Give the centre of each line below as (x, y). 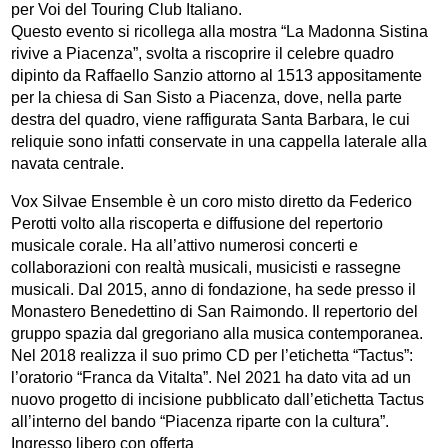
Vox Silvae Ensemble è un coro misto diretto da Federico (212, 201)
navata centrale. (68, 163)
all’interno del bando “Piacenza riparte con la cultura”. (200, 421)
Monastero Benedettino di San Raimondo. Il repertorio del (215, 311)
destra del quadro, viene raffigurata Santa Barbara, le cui (211, 119)
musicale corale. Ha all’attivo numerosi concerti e (185, 245)
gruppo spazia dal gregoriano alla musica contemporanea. (217, 333)
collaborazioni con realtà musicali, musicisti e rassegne (206, 267)
